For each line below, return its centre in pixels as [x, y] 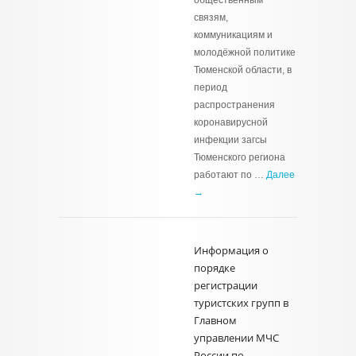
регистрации [226, 285]
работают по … [230, 175]
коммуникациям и [233, 35]
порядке [215, 268]
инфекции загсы [230, 140]
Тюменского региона [240, 157]
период [211, 87]
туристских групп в [241, 303]
